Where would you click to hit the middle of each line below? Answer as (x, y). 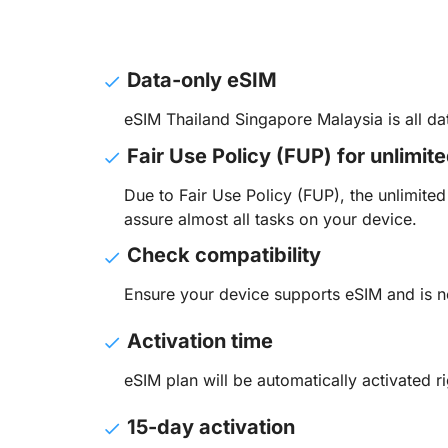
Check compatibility (221, 255)
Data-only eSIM (199, 80)
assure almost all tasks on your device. (270, 218)
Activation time (197, 341)
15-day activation (208, 426)
